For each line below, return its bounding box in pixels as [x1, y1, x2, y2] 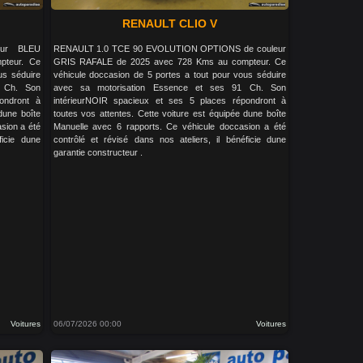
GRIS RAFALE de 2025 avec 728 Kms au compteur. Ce [53, 56, 286, 66]
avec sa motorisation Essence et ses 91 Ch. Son [53, 82, 286, 92]
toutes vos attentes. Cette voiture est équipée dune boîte [53, 108, 286, 118]
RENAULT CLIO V [122, 16, 217, 30]
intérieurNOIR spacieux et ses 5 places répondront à [53, 95, 286, 105]
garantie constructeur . [53, 147, 143, 157]
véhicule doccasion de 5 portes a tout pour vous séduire [53, 69, 286, 79]
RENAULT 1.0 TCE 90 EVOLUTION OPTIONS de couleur [53, 43, 286, 53]
